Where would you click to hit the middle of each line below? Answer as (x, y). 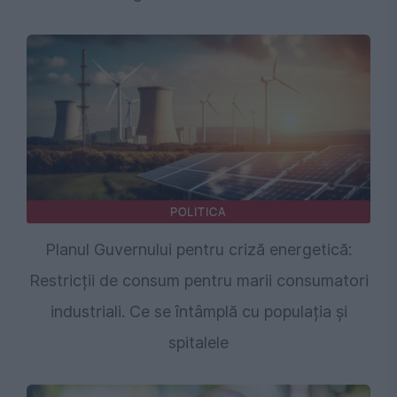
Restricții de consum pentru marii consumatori (198, 280)
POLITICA (198, 211)
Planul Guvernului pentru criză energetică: (198, 249)
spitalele (198, 342)
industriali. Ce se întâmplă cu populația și (198, 311)
